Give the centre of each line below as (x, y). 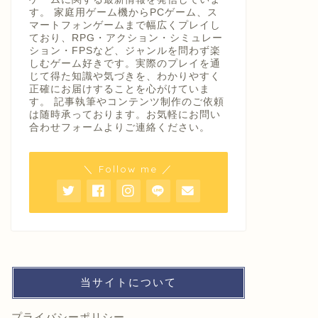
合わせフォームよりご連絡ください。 (119, 127)
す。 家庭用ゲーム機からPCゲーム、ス (123, 12)
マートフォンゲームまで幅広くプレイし (125, 25)
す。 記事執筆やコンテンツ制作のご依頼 (126, 102)
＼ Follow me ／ (128, 168)
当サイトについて (128, 282)
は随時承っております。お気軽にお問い (125, 114)
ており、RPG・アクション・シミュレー (126, 38)
